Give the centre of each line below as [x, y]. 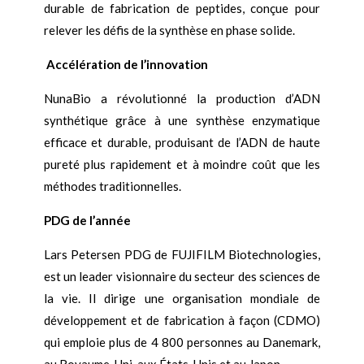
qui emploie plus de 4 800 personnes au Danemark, [182, 342]
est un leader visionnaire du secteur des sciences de [182, 277]
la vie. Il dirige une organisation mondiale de [182, 299]
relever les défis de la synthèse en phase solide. [169, 30]
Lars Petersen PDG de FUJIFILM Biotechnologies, [182, 255]
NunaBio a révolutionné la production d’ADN [182, 99]
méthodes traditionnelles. [112, 186]
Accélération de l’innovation [127, 65]
